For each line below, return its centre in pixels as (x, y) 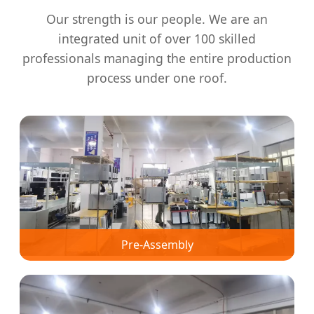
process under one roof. (157, 78)
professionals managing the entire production (157, 59)
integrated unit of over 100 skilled (157, 39)
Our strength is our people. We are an (157, 19)
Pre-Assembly (157, 245)
